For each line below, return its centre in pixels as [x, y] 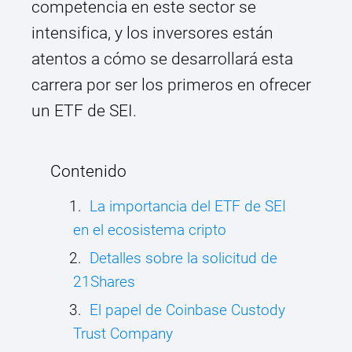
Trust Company [123, 334]
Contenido [88, 172]
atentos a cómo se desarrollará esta [162, 59]
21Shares [104, 282]
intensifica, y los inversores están [152, 33]
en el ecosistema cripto [150, 230]
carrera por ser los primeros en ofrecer [171, 85]
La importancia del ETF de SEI [188, 207]
